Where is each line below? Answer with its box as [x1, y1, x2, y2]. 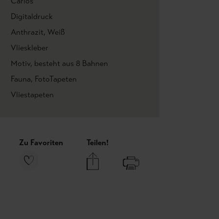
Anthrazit [11, 27, 44, 37]
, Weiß [44, 27, 65, 37]
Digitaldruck [11, 12, 53, 21]
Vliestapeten [11, 90, 54, 99]
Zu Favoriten [19, 138, 63, 147]
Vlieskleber [11, 43, 48, 52]
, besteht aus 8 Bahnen [30, 59, 108, 68]
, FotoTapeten [31, 74, 77, 84]
